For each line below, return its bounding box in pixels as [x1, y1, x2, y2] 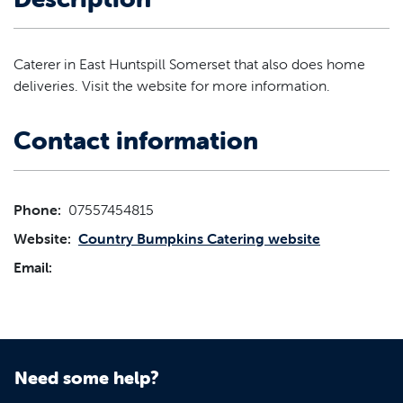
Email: [13, 257, 52, 276]
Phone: [13, 200, 61, 219]
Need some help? [14, 365, 159, 389]
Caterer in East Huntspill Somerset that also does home [13, 54, 365, 73]
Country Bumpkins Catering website [78, 228, 320, 247]
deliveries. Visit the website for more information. [13, 76, 330, 94]
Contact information [13, 124, 258, 156]
